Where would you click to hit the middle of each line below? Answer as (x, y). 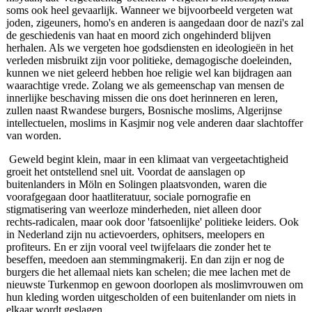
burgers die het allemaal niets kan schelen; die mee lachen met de (148, 272)
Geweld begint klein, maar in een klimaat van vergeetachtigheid (148, 159)
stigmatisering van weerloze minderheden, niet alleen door (133, 210)
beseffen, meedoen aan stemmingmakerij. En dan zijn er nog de (145, 260)
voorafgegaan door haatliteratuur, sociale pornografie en (128, 197)
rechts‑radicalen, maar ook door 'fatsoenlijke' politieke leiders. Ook (152, 222)
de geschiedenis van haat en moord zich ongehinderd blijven (138, 36)
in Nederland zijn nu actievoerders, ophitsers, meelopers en (135, 235)
